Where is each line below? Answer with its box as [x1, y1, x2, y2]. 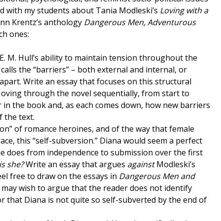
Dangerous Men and [119, 171, 195, 182]
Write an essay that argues [24, 159, 127, 170]
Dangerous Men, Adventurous [84, 17, 196, 28]
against [127, 159, 154, 170]
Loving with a [160, 5, 208, 16]
